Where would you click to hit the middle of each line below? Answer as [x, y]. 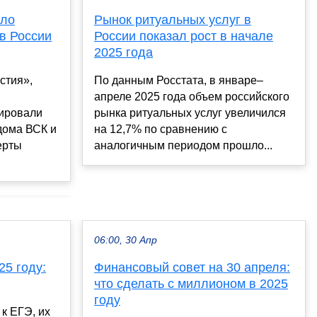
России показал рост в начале [184, 36]
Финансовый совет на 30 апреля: [192, 267]
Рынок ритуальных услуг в [173, 19]
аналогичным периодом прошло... [183, 145]
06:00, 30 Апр [126, 240]
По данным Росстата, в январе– [179, 80]
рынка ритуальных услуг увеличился [190, 113]
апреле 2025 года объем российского [192, 96]
